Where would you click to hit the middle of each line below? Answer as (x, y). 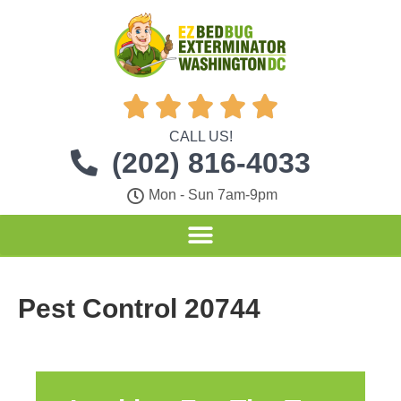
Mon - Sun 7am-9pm (213, 195)
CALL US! (200, 137)
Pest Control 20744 (139, 308)
